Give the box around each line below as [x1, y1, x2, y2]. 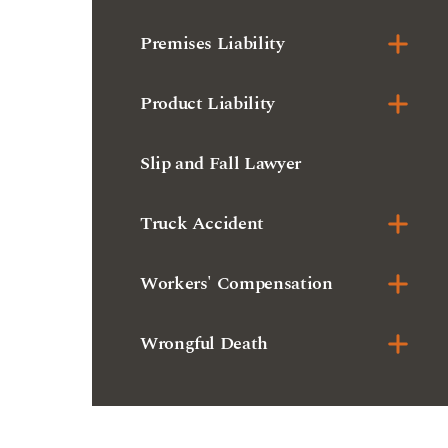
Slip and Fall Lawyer [140, 32, 301, 59]
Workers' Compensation [140, 152, 333, 179]
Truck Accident [140, 92, 264, 119]
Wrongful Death [140, 212, 268, 239]
